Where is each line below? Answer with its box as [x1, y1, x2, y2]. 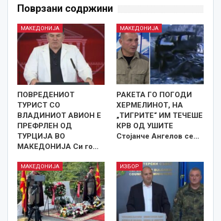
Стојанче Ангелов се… [116, 131, 199, 141]
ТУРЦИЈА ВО [17, 131, 65, 141]
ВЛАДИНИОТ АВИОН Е [17, 110, 101, 120]
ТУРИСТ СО [17, 100, 60, 110]
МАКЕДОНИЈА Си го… [17, 142, 99, 151]
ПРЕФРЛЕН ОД [17, 121, 72, 130]
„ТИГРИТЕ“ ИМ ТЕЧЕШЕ [116, 110, 203, 120]
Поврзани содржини [17, 2, 113, 15]
